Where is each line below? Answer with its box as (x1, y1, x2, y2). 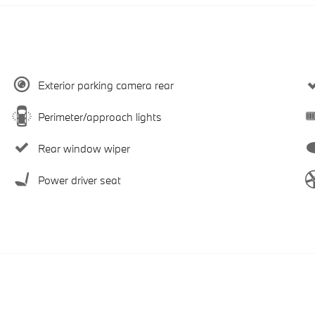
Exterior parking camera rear (38, 77, 174, 92)
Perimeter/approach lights (38, 109, 162, 124)
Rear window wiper (38, 141, 130, 155)
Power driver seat (38, 172, 121, 187)
